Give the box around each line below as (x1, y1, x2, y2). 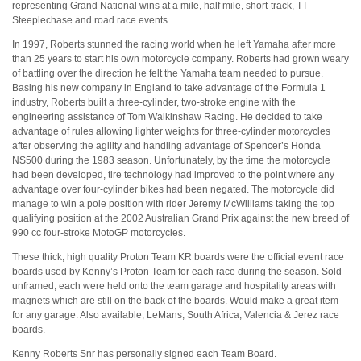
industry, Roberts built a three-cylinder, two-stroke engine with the (12, 97, 296, 109)
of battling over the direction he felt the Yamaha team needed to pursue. (12, 68, 323, 80)
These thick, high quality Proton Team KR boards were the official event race (12, 251, 344, 263)
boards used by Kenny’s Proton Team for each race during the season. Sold (12, 266, 342, 278)
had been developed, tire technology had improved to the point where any (12, 169, 334, 181)
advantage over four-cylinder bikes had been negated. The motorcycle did (12, 184, 334, 196)
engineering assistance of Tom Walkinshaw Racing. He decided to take (12, 111, 322, 123)
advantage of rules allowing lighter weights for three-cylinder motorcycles (12, 126, 330, 138)
